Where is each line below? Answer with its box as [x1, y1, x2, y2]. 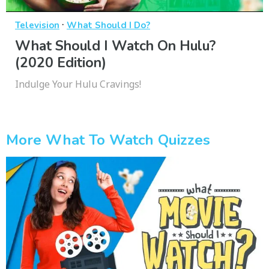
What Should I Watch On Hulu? [15, 37, 216, 56]
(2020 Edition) [15, 53, 106, 73]
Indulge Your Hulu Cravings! [15, 77, 141, 91]
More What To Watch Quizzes [6, 130, 210, 150]
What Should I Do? [67, 19, 150, 32]
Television [15, 19, 59, 32]
